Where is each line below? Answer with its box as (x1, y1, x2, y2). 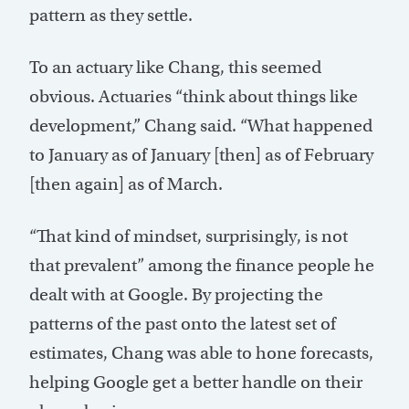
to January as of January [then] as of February (29, 144, 373, 166)
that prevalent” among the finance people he (29, 255, 374, 277)
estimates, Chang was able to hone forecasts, (29, 342, 373, 364)
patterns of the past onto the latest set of (29, 313, 336, 335)
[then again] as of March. (29, 173, 223, 195)
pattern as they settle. (29, 5, 193, 26)
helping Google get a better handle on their (29, 372, 362, 393)
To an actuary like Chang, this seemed (29, 57, 321, 79)
